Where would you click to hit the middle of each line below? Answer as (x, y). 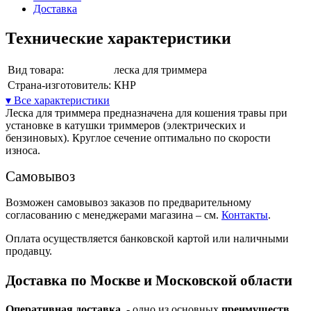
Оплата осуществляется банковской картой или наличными (147, 238)
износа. (23, 150)
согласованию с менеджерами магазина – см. (114, 215)
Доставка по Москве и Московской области (149, 281)
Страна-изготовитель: (59, 85)
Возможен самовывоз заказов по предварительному (128, 202)
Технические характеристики (118, 38)
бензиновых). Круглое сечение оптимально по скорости (138, 137)
